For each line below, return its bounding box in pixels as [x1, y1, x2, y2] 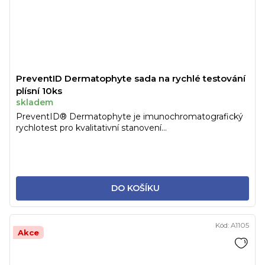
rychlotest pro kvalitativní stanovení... [16, 122, 167, 134]
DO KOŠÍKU [111, 183, 160, 194]
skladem [16, 97, 53, 108]
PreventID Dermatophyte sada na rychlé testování [16, 73, 245, 85]
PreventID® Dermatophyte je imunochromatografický [16, 111, 243, 122]
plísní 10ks [16, 85, 62, 97]
